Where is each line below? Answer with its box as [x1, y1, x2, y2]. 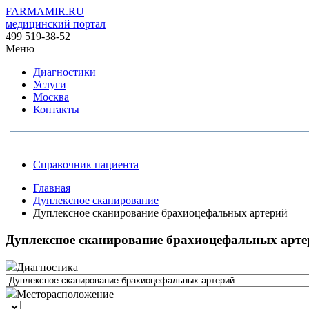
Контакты [33, 103, 79, 115]
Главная [33, 182, 70, 194]
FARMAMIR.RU [6, 6, 84, 17]
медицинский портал [6, 18, 106, 30]
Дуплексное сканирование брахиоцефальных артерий [33, 207, 288, 219]
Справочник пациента [33, 159, 139, 170]
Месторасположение [17, 288, 114, 301]
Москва [33, 91, 69, 103]
